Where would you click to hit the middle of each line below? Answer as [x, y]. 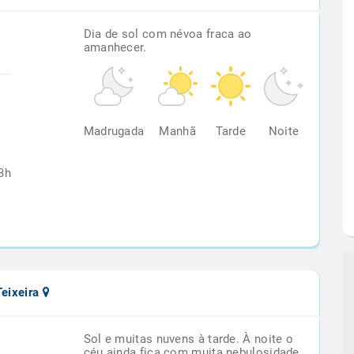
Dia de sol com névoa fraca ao [168, 34]
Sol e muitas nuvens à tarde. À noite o [188, 339]
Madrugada [114, 131]
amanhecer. [115, 47]
